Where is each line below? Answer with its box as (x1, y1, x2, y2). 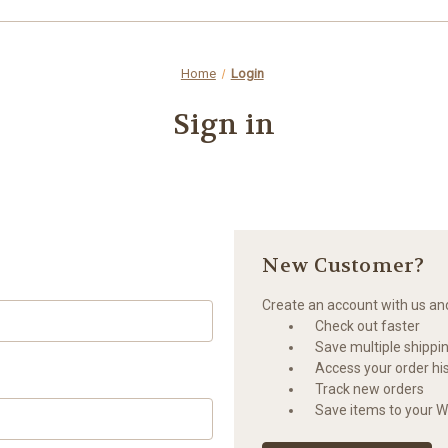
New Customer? (262, 252, 425, 278)
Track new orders (315, 380, 425, 397)
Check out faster (315, 317, 421, 334)
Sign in (172, 106, 276, 143)
